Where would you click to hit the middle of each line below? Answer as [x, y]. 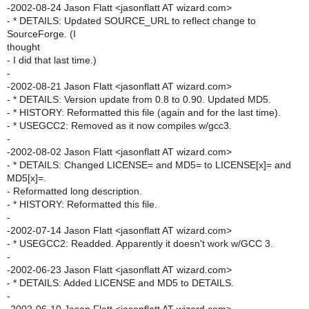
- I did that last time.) [52, 60]
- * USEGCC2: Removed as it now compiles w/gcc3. [119, 126]
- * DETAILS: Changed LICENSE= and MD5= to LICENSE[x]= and [149, 165]
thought [23, 47]
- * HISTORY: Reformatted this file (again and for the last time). [144, 112]
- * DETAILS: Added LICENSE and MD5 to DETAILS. [120, 283]
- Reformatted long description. [74, 191]
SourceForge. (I [41, 34]
